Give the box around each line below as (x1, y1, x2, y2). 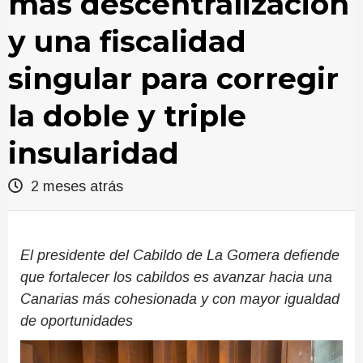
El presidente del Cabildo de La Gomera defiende (20, 247, 340, 263)
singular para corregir (8, 61, 339, 96)
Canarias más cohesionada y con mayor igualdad (20, 291, 340, 307)
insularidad (8, 135, 179, 171)
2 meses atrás (27, 178, 123, 194)
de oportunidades (20, 313, 133, 329)
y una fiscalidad (8, 23, 246, 59)
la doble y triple (8, 98, 246, 134)
